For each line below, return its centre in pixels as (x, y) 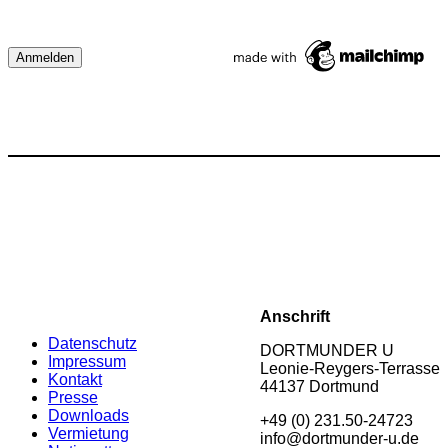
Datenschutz (92, 344)
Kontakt (75, 380)
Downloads (88, 416)
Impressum (87, 362)
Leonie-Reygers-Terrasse (350, 368)
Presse (73, 398)
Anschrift (295, 316)
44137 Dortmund (319, 386)
